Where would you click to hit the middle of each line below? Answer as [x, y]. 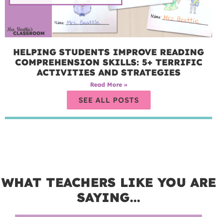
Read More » [108, 84]
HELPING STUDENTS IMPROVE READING [108, 52]
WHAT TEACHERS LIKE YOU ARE [108, 182]
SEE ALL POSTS [108, 100]
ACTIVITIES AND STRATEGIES [108, 72]
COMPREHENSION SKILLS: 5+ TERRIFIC [108, 62]
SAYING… [108, 197]
